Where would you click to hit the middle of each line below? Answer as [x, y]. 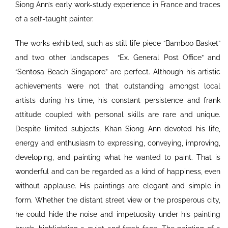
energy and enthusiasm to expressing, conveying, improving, [118, 143]
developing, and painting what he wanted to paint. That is [118, 158]
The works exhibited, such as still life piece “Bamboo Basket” [118, 44]
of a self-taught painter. [55, 19]
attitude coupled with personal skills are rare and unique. [118, 115]
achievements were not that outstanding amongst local [118, 86]
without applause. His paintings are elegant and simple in [118, 186]
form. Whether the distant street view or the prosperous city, [118, 200]
